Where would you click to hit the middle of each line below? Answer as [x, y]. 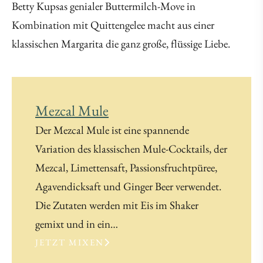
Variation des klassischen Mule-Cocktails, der [131, 149]
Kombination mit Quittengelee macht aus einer [113, 25]
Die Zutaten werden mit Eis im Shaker [117, 205]
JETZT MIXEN [70, 242]
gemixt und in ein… [77, 224]
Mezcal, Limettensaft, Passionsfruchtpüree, [126, 168]
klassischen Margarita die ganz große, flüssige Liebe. [121, 44]
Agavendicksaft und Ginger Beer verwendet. [128, 187]
